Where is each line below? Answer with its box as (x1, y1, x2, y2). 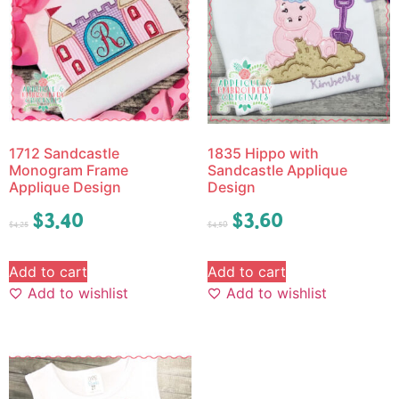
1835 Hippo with (207, 144, 319, 163)
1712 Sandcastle (9, 144, 119, 163)
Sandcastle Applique (207, 161, 347, 180)
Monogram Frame (9, 161, 128, 180)
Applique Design (9, 178, 121, 197)
